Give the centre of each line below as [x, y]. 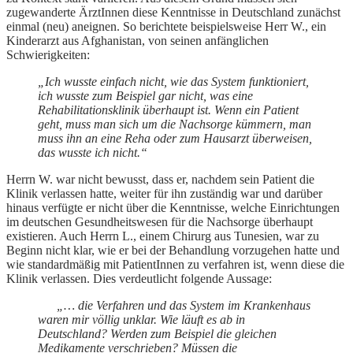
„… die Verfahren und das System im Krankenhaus [184, 306]
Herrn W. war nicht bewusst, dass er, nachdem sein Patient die [160, 180]
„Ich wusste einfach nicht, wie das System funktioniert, [173, 82]
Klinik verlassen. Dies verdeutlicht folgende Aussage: [139, 279]
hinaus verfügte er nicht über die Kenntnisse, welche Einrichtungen [173, 208]
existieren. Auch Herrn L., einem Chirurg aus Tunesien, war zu [163, 236]
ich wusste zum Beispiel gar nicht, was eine [145, 96]
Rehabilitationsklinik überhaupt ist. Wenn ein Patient [168, 110]
